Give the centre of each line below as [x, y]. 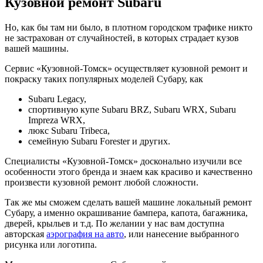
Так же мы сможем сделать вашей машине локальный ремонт [128, 203]
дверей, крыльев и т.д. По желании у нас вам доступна [114, 224]
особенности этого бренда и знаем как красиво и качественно [129, 172]
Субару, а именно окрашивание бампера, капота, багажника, [126, 213]
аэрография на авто [85, 234]
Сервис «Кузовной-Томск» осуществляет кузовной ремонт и [126, 69]
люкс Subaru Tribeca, [69, 131]
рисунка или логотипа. [51, 245]
